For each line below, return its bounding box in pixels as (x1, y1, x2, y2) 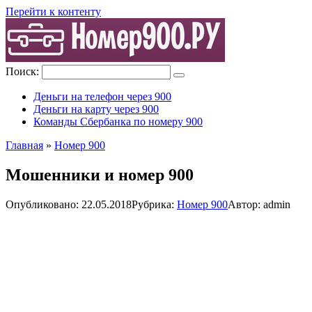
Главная (6, 139, 43, 151)
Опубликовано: (6, 198, 79, 210)
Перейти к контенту (6, 6, 101, 17)
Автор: (228, 198, 260, 210)
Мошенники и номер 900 (6, 165, 194, 184)
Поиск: (6, 65, 42, 77)
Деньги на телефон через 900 (33, 91, 171, 102)
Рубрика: (132, 198, 174, 210)
